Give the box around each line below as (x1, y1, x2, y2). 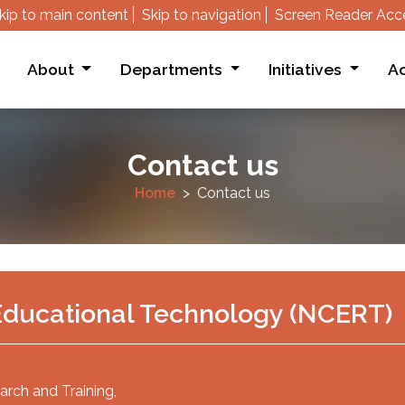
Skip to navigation (142, 6, 262, 24)
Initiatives (268, 60, 346, 80)
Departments (120, 60, 227, 80)
